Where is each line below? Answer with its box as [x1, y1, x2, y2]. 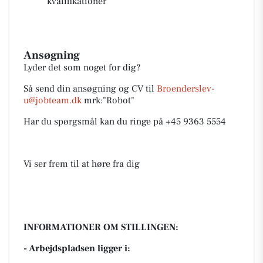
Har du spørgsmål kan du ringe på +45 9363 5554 [23, 116, 226, 127]
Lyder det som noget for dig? [23, 62, 140, 73]
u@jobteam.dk [23, 95, 82, 106]
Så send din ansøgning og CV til [23, 83, 157, 95]
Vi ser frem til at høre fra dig [23, 158, 140, 170]
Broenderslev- [157, 83, 214, 95]
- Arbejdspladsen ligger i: [23, 242, 130, 254]
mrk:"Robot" [82, 95, 134, 106]
